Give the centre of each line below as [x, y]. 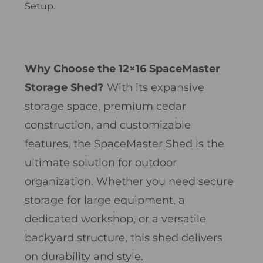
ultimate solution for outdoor [101, 162]
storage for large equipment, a [105, 200]
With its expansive [156, 87]
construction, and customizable [108, 125]
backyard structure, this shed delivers [124, 237]
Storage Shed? [66, 87]
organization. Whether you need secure [129, 181]
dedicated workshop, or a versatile [115, 219]
